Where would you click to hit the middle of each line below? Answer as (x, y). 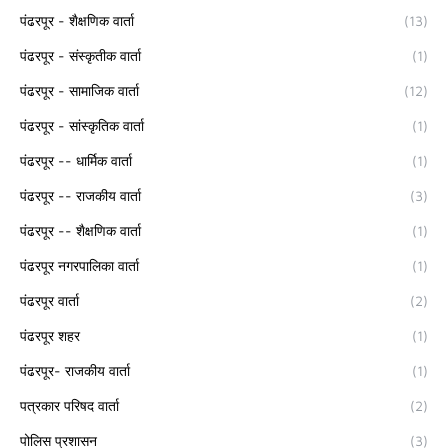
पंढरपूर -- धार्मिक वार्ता (76, 161)
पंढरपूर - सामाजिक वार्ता (79, 91)
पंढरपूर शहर (50, 336)
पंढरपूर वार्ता (49, 301)
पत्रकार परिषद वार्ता (69, 406)
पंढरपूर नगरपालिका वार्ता (79, 266)
